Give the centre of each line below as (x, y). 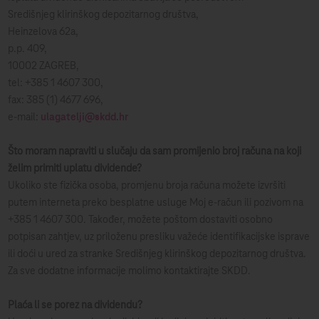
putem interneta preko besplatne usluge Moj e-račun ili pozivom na (156, 203)
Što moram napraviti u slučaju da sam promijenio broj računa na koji (155, 152)
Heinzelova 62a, (43, 32)
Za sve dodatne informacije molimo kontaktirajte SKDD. (130, 271)
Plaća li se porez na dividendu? (75, 305)
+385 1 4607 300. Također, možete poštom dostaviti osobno (141, 220)
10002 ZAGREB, (44, 66)
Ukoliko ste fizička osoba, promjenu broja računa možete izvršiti (147, 186)
